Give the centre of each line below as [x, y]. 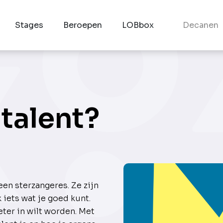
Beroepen [83, 25]
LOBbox [138, 25]
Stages [29, 25]
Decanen [200, 25]
